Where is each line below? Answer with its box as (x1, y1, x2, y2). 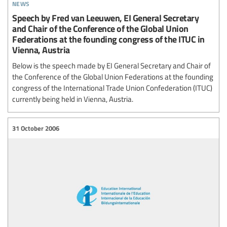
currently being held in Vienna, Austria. (12, 94, 133, 104)
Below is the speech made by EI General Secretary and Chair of (12, 60, 211, 71)
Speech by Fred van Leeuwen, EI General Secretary (12, 11, 199, 24)
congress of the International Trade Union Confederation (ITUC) (12, 83, 212, 93)
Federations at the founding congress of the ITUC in (12, 32, 205, 46)
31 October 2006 (12, 123, 59, 133)
